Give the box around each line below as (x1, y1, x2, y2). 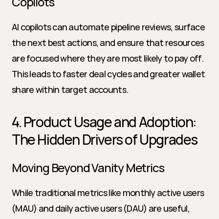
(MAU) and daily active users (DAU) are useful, (12, 202, 190, 214)
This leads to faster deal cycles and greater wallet (12, 68, 205, 80)
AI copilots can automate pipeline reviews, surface (12, 21, 205, 33)
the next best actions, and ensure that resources (12, 37, 204, 48)
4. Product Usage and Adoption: (12, 112, 197, 131)
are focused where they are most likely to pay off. (12, 52, 203, 64)
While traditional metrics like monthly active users (12, 187, 204, 198)
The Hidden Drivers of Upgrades (12, 130, 198, 149)
